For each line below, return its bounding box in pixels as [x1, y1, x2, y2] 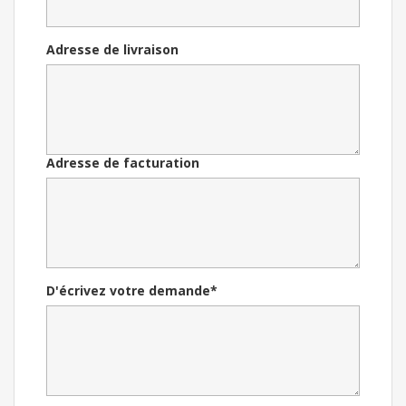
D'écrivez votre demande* [46, 282, 217, 300]
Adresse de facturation [46, 154, 199, 172]
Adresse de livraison [46, 41, 179, 59]
